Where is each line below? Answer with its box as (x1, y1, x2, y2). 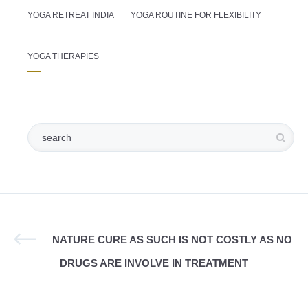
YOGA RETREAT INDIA (27, 10, 114, 21)
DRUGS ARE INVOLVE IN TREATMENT (60, 258, 248, 269)
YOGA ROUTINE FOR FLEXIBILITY (131, 10, 261, 21)
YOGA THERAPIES (27, 52, 99, 62)
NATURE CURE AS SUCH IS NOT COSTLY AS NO (52, 234, 292, 246)
